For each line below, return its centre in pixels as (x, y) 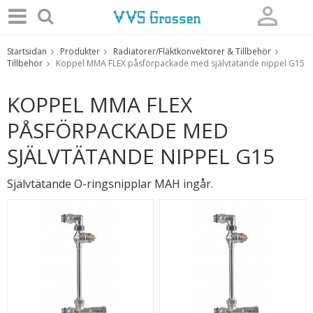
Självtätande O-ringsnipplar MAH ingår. (110, 184)
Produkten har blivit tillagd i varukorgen (155, 62)
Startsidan (27, 51)
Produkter (80, 51)
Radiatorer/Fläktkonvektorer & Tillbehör (192, 51)
